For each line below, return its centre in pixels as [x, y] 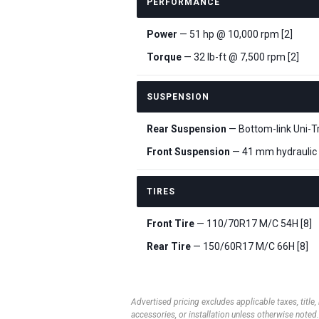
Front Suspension [188, 152]
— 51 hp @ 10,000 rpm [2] [235, 34]
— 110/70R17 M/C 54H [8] [253, 224]
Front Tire [171, 224]
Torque [164, 57]
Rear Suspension [187, 129]
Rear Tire [169, 246]
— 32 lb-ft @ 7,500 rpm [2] [240, 57]
